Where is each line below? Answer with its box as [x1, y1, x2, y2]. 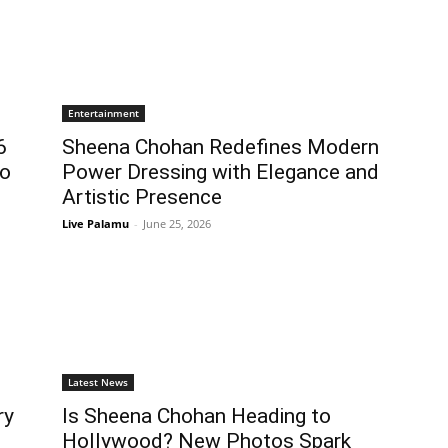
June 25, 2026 [143, 215, 211, 231]
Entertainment [68, 105, 139, 120]
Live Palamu [62, 215, 129, 231]
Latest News [68, 374, 128, 389]
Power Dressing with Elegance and [62, 159, 379, 184]
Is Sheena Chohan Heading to [62, 403, 331, 428]
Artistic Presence [62, 184, 222, 209]
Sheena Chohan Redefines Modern [62, 134, 379, 159]
